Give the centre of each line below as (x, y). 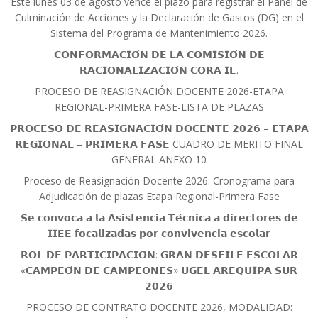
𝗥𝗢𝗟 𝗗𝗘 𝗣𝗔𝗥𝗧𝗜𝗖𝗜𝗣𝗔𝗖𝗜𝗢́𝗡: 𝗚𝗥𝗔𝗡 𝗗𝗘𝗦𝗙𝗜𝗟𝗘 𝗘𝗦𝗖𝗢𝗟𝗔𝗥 (159, 254)
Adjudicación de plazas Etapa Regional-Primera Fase (159, 196)
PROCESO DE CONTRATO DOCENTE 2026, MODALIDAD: (159, 307)
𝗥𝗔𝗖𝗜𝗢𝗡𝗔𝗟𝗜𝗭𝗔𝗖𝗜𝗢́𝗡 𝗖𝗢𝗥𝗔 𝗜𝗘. (159, 70)
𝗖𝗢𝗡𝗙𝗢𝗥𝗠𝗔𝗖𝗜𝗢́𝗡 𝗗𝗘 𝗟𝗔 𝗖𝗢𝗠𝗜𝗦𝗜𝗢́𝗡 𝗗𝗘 (159, 54)
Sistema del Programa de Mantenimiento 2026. (159, 33)
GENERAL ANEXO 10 (159, 159)
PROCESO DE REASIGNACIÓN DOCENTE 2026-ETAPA (159, 91)
